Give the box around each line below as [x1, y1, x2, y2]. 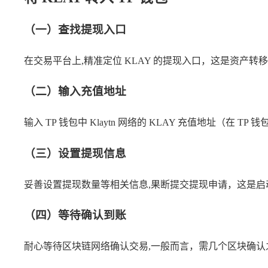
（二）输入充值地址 [24, 85, 126, 98]
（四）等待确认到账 [24, 209, 126, 222]
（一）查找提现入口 [24, 23, 126, 36]
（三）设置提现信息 [24, 147, 126, 160]
